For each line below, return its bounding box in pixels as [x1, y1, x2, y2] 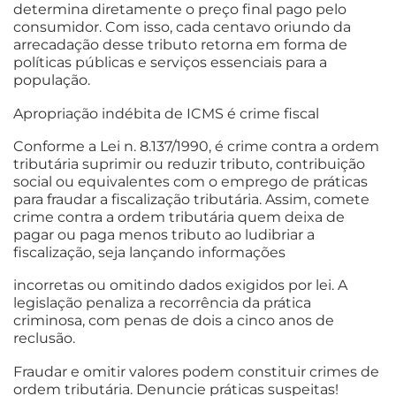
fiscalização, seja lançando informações [13, 243, 286, 261]
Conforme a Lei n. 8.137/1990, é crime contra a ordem [13, 137, 379, 155]
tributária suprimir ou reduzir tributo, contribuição [13, 155, 365, 172]
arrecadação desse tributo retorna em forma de [13, 36, 347, 54]
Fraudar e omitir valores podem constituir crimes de [13, 362, 379, 380]
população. [13, 72, 90, 89]
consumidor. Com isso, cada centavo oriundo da [13, 19, 351, 36]
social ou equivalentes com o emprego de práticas [13, 172, 368, 190]
